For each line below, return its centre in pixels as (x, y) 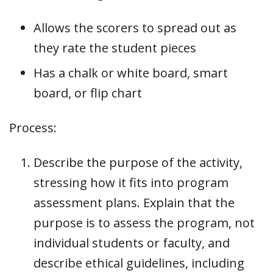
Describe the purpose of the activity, (138, 162)
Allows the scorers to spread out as (135, 27)
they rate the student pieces (115, 48)
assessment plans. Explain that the (134, 202)
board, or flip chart (88, 93)
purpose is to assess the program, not (144, 222)
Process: (33, 127)
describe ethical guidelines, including (139, 263)
